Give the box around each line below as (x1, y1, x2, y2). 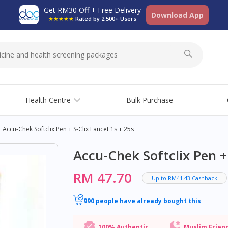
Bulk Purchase (126, 95, 173, 105)
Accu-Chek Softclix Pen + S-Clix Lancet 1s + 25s (2, 125, 134, 133)
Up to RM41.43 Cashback (152, 174, 217, 182)
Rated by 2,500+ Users (75, 15, 136, 22)
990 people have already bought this (83, 196, 201, 205)
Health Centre (25, 95, 71, 105)
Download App (151, 10, 204, 20)
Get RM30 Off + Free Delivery (44, 5, 141, 15)
